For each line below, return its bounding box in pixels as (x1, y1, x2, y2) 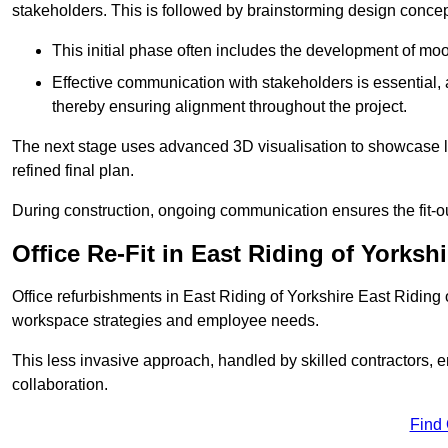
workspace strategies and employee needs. (12, 312, 319, 330)
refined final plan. (12, 162, 134, 180)
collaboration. (12, 376, 108, 394)
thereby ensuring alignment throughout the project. (52, 98, 407, 116)
